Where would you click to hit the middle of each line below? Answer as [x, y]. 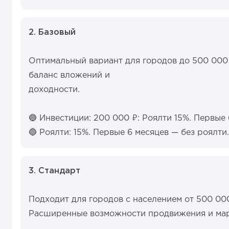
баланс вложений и [69, 75]
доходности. [54, 90]
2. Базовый [52, 32]
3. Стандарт [54, 171]
